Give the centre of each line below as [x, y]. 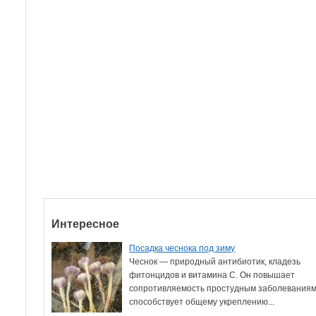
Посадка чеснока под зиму [182, 248]
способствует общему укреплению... [202, 302]
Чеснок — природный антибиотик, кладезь [215, 261]
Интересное [86, 224]
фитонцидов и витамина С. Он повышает [212, 275]
